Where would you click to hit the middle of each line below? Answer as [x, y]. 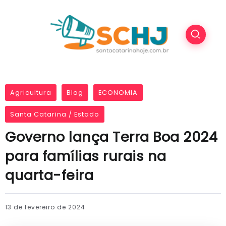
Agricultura [31, 93]
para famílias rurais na [86, 156]
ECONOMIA [118, 93]
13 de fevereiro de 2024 [45, 207]
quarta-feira [49, 176]
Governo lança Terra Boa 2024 [111, 137]
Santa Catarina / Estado [55, 115]
